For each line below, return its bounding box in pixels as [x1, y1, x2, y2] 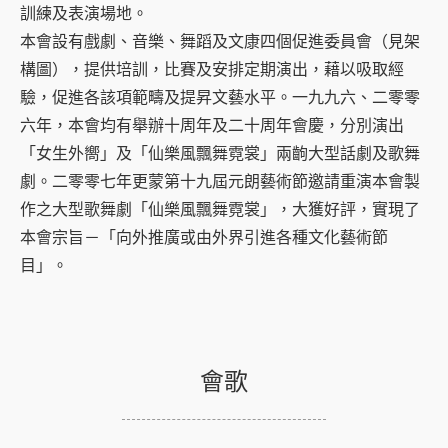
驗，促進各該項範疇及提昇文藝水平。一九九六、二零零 [20, 89, 420, 107]
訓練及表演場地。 [20, 5, 148, 23]
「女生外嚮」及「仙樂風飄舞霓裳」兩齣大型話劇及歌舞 [20, 145, 420, 163]
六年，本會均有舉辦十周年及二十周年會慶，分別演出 [20, 117, 404, 135]
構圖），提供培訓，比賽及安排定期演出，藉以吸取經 [20, 61, 404, 79]
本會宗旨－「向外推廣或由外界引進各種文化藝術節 [20, 229, 388, 247]
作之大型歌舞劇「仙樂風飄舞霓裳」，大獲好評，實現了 [20, 201, 420, 219]
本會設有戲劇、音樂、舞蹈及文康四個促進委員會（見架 [20, 33, 420, 51]
